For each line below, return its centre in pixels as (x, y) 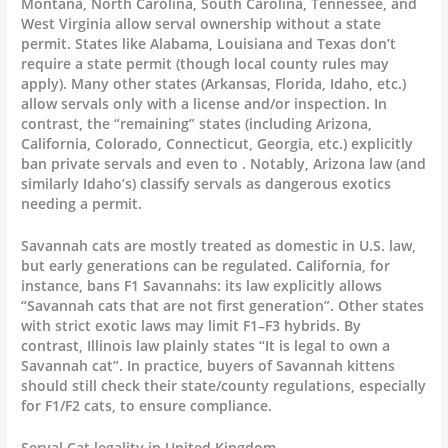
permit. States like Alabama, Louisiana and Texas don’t (209, 44)
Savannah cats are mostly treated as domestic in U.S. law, (219, 246)
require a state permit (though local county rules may (205, 64)
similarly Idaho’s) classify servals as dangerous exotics (206, 184)
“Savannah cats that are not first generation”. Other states (223, 306)
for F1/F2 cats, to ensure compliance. (147, 406)
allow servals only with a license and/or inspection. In (204, 104)
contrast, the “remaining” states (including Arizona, (197, 124)
